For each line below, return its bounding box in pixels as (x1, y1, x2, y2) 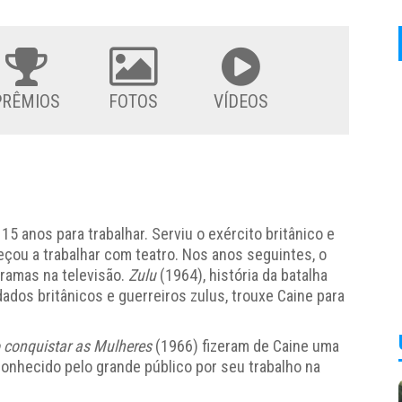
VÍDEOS (214, 90, 269, 112)
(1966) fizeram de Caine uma (152, 336, 339, 355)
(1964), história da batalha (156, 265, 328, 284)
